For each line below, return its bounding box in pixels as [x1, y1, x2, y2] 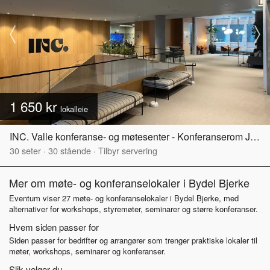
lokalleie [60, 102, 88, 115]
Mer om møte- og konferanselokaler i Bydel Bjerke [9, 174, 250, 190]
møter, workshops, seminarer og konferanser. [9, 245, 166, 257]
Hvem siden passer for [9, 220, 99, 233]
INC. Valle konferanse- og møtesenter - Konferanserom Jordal [250, 129, 260, 143]
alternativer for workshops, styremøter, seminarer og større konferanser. [9, 202, 258, 215]
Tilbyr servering [98, 143, 157, 157]
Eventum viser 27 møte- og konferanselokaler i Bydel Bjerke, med [9, 192, 239, 204]
